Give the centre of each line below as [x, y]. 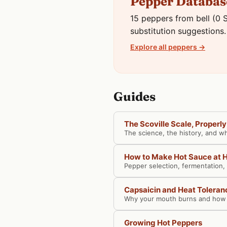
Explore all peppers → [168, 47]
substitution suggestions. [178, 31]
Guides [135, 97]
